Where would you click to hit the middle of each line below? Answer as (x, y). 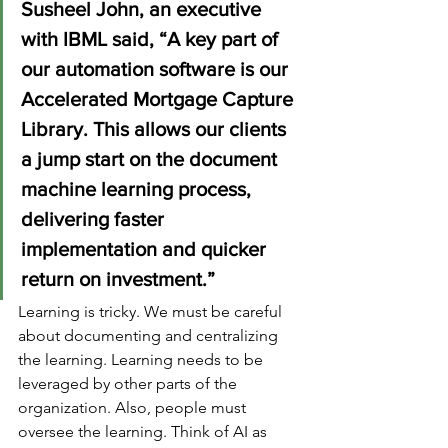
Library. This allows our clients (156, 129)
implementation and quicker (146, 249)
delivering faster (95, 219)
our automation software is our (157, 69)
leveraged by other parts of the (129, 384)
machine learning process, (138, 189)
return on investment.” (118, 279)
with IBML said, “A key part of (152, 39)
